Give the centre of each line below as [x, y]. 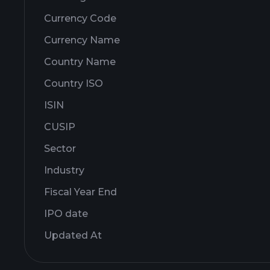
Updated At [73, 235]
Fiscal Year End [80, 192]
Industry [64, 170]
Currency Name [82, 40]
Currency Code [80, 18]
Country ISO [74, 83]
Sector [60, 149]
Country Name [80, 62]
